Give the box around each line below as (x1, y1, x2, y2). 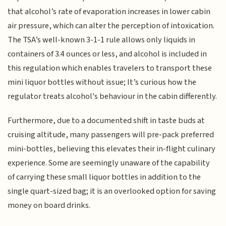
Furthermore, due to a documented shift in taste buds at (8, 115, 205, 127)
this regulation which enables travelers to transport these (8, 62, 212, 74)
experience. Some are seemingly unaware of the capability (8, 157, 210, 169)
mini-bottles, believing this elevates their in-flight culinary (8, 143, 216, 155)
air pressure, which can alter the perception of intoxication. (8, 19, 215, 32)
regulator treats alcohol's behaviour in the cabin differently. (8, 90, 217, 102)
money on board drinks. (8, 199, 91, 212)
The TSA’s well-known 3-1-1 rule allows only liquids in (8, 33, 196, 46)
